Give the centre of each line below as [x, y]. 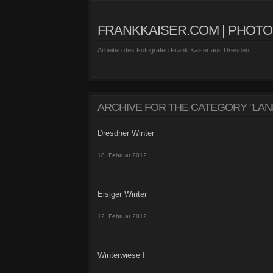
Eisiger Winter [122, 194]
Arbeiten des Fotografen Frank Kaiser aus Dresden [173, 50]
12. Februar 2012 [122, 216]
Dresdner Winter [126, 133]
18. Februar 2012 [122, 155]
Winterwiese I [121, 255]
